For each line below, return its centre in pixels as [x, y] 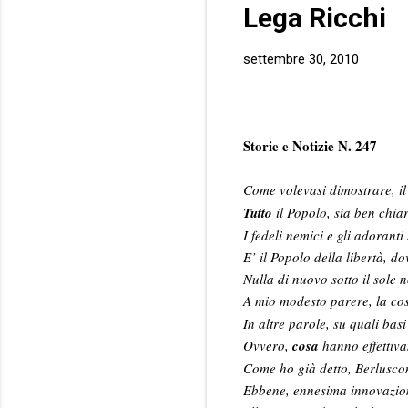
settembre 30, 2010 [301, 60]
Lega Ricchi [315, 18]
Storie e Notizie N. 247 [310, 145]
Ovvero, [268, 345]
